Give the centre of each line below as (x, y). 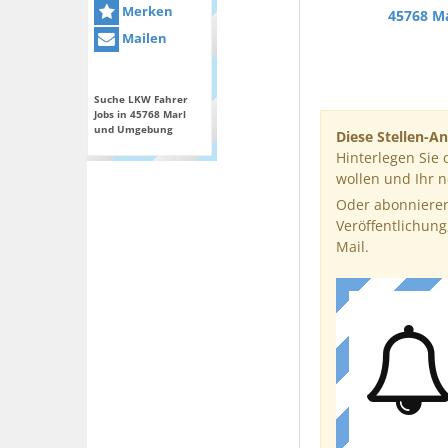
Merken (146, 11)
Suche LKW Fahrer (141, 99)
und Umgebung (133, 129)
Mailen (143, 38)
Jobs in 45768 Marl (140, 114)
